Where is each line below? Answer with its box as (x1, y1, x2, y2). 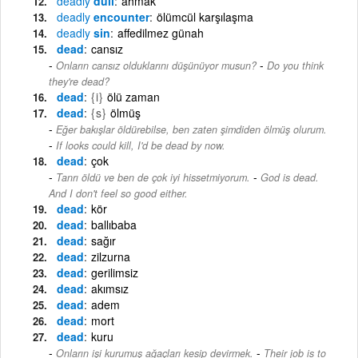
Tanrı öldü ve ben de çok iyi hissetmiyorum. (56, 169, 250, 185)
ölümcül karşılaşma (157, 8, 253, 25)
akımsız (91, 280, 129, 296)
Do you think (267, 58, 324, 73)
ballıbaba (91, 216, 137, 233)
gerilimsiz (91, 264, 138, 280)
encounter (90, 8, 149, 25)
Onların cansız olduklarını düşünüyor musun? (56, 58, 257, 73)
